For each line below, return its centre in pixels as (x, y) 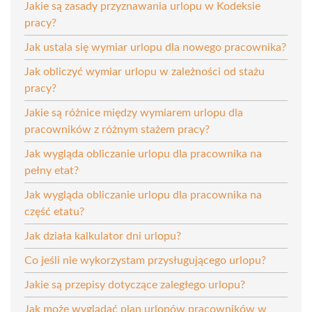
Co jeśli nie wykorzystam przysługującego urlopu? (145, 260)
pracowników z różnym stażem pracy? (117, 129)
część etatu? (54, 211)
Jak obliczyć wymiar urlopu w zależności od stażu (145, 71)
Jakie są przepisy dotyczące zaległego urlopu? (135, 284)
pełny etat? (52, 170)
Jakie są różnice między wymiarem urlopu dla (134, 112)
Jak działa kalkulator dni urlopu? (103, 236)
